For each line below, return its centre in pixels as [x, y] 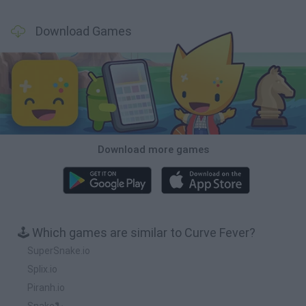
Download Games [84, 31]
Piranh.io [46, 287]
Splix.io [42, 269]
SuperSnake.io [59, 250]
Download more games [153, 149]
